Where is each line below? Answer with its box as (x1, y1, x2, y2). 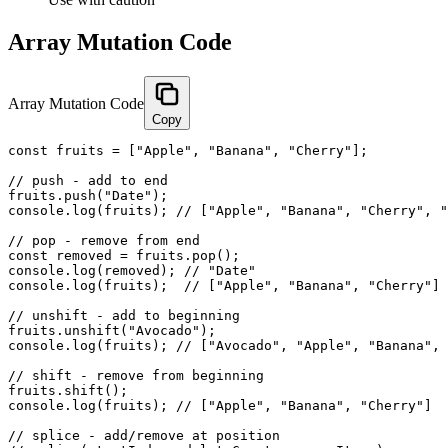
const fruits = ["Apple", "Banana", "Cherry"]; (8, 142, 368, 158)
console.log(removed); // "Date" (8, 262, 256, 278)
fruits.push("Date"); (8, 187, 168, 203)
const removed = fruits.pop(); (8, 247, 240, 263)
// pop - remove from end (8, 232, 200, 248)
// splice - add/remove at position (8, 427, 280, 443)
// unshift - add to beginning (8, 307, 240, 323)
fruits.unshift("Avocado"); (8, 322, 216, 338)
